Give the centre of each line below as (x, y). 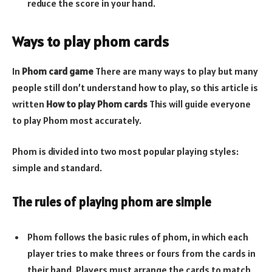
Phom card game (58, 71)
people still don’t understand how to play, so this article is (135, 87)
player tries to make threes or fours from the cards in (141, 253)
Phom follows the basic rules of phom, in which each (138, 236)
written (29, 104)
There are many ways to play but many (176, 71)
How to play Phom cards (97, 104)
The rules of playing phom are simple (112, 202)
